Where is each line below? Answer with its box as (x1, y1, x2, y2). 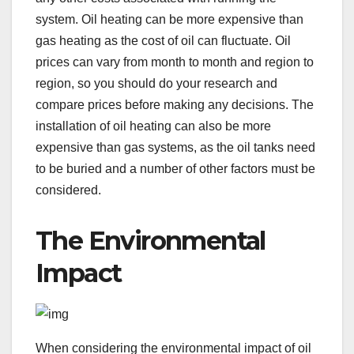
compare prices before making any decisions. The (36, 97, 314, 111)
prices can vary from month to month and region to (36, 55, 314, 69)
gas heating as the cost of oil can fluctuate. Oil (36, 33, 291, 47)
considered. (36, 183, 101, 197)
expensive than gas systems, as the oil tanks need (36, 140, 315, 154)
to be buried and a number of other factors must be (36, 161, 315, 175)
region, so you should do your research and (36, 76, 277, 90)
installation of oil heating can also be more (36, 119, 271, 133)
